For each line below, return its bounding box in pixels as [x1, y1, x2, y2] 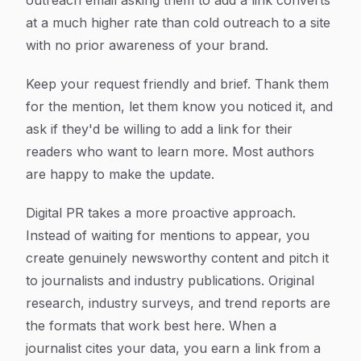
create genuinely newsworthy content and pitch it [26, 250, 329, 266]
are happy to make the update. [26, 166, 214, 182]
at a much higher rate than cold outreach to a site [26, 15, 330, 31]
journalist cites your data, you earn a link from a [26, 340, 321, 356]
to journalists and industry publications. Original [26, 272, 314, 288]
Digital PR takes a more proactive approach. [26, 205, 296, 221]
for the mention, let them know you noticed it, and [26, 98, 333, 114]
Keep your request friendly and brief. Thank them [26, 76, 329, 92]
